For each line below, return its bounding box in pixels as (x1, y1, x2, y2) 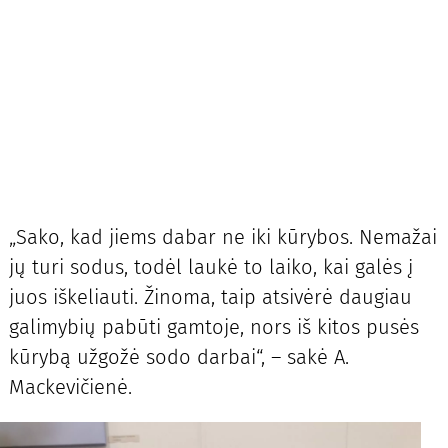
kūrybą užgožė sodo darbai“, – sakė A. (8, 345, 349, 370)
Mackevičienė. (8, 375, 132, 400)
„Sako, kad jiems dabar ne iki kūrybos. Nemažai (8, 225, 437, 250)
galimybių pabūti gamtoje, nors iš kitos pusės (8, 315, 419, 340)
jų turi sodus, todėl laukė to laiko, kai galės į (8, 255, 413, 280)
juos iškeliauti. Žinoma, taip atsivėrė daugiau (8, 285, 412, 310)
